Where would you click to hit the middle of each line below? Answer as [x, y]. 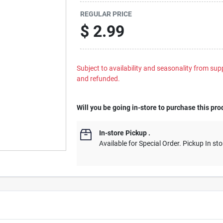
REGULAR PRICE [106, 14]
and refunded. [99, 79]
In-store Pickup [123, 133]
